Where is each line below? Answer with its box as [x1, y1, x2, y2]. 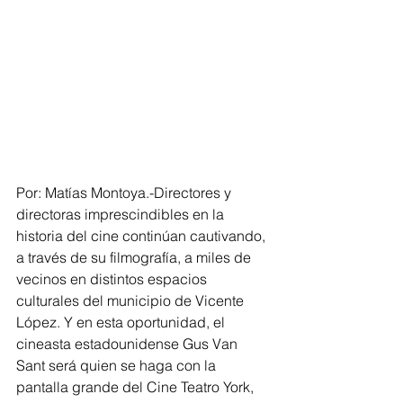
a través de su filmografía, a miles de [16, 247, 255, 266]
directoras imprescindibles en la [16, 204, 228, 223]
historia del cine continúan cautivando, [16, 226, 269, 245]
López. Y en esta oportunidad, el [16, 312, 228, 331]
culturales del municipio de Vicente [16, 291, 247, 309]
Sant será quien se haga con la [16, 355, 219, 374]
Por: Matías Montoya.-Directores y [16, 183, 235, 201]
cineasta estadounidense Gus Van [16, 334, 241, 353]
